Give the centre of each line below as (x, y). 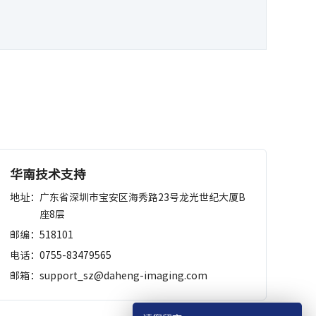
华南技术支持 (48, 174)
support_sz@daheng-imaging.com (123, 275)
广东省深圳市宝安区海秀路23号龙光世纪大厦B (142, 197)
